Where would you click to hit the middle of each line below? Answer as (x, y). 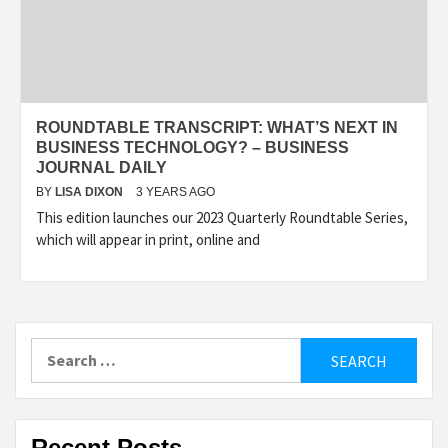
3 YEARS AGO (175, 192)
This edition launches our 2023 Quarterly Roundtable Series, (222, 217)
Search (55, 349)
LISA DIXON (90, 192)
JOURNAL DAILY (101, 167)
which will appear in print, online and (148, 239)
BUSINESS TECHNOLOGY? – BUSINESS (192, 147)
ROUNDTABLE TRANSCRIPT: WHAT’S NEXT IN (217, 127)
